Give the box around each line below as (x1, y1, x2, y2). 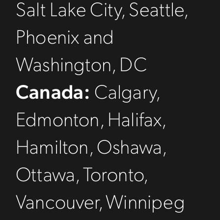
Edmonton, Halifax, (16, 105, 166, 131)
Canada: (16, 78, 90, 104)
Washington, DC (16, 50, 147, 76)
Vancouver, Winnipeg (16, 188, 185, 214)
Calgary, (90, 78, 160, 104)
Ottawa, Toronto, (16, 160, 148, 186)
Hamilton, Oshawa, (16, 133, 166, 159)
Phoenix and (16, 23, 114, 49)
